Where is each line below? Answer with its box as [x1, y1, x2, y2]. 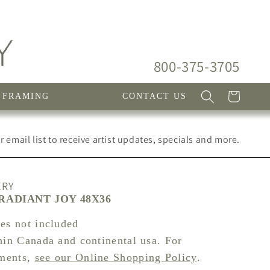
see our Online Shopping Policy [34, 251, 197, 264]
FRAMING [2, 92, 50, 101]
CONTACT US [122, 92, 187, 101]
